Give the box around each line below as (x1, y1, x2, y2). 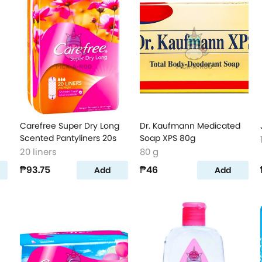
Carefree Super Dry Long (19, 120, 119, 132)
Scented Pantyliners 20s (19, 132, 116, 144)
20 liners (19, 146, 57, 158)
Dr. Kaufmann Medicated (140, 120, 241, 132)
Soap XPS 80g (140, 132, 196, 144)
